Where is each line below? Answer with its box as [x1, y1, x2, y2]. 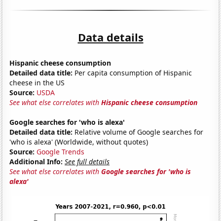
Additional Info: [9, 156, 63, 166]
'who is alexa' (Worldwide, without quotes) [9, 137, 148, 147]
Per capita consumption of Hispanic [73, 68, 192, 77]
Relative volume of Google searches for [73, 127, 204, 137]
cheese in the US [9, 77, 65, 87]
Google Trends [37, 147, 85, 156]
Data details [77, 29, 144, 44]
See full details [65, 156, 110, 166]
